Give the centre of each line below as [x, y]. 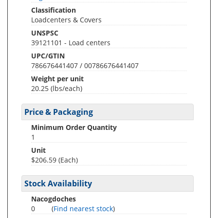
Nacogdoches [54, 199]
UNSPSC [45, 33]
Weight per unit [57, 79]
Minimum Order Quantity [74, 127]
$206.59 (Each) [54, 160]
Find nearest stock [83, 209]
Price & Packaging [59, 112]
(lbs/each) [66, 88]
